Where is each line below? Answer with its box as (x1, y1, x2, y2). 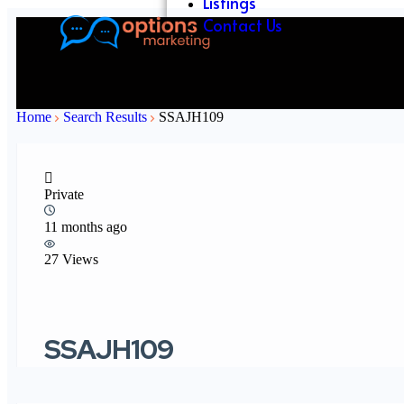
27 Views (44, 252, 98, 267)
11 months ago (44, 219, 127, 234)
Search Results (63, 109, 151, 124)
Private (44, 187, 84, 202)
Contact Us (202, 14, 282, 36)
